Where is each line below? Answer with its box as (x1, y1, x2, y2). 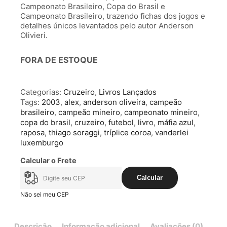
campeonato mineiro (124, 107, 198, 117)
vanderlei (155, 127, 188, 137)
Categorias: (20, 87, 63, 97)
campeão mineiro (58, 107, 120, 117)
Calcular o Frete (20, 156, 77, 165)
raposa (20, 127, 45, 137)
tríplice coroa (104, 127, 151, 137)
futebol (108, 117, 134, 127)
